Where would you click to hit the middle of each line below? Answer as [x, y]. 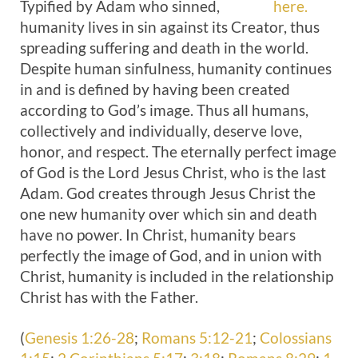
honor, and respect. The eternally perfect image [178, 151]
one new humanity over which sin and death [169, 214]
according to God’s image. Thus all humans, [164, 110]
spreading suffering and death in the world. [164, 48]
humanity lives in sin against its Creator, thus [170, 27]
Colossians [296, 338]
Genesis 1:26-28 [80, 338]
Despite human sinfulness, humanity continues [176, 68]
